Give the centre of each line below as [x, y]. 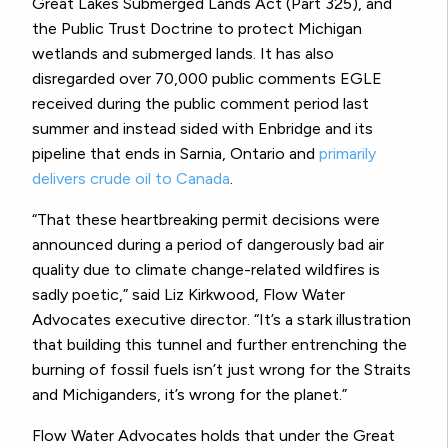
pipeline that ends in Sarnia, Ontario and [175, 154]
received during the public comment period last [200, 104]
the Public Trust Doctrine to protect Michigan [197, 29]
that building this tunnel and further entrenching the [219, 345]
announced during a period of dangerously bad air [208, 245]
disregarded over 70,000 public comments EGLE [207, 79]
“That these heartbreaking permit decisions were [206, 220]
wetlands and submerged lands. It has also [183, 54]
